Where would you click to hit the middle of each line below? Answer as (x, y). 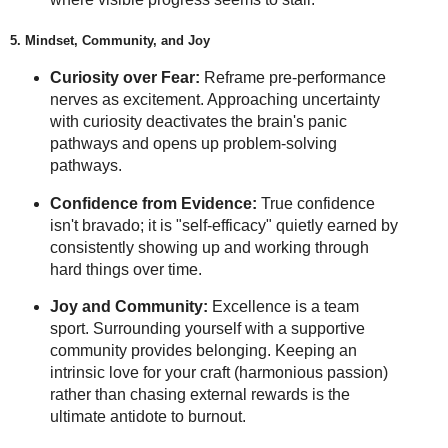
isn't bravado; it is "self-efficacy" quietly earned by (223, 225)
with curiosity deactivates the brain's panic (198, 121)
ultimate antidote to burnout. (147, 417)
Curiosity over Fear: (124, 77)
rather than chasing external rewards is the (199, 395)
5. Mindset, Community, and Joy (110, 40)
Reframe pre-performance (292, 77)
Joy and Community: (128, 307)
